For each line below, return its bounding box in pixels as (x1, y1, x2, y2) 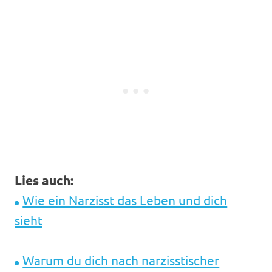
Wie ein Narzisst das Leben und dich (22, 191, 228, 208)
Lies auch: (15, 171, 73, 188)
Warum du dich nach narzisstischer (22, 251, 220, 268)
